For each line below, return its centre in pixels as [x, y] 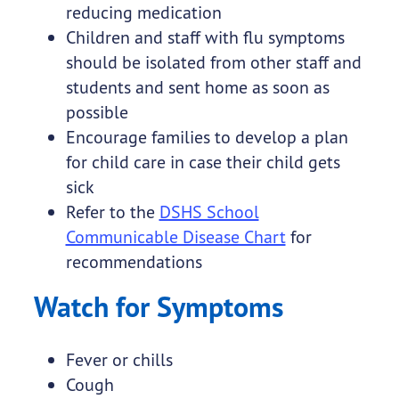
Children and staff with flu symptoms [205, 37]
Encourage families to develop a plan [207, 137]
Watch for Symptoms [159, 307]
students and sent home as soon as [197, 87]
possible [97, 112]
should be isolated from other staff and [213, 62]
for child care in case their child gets [203, 162]
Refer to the [112, 212]
